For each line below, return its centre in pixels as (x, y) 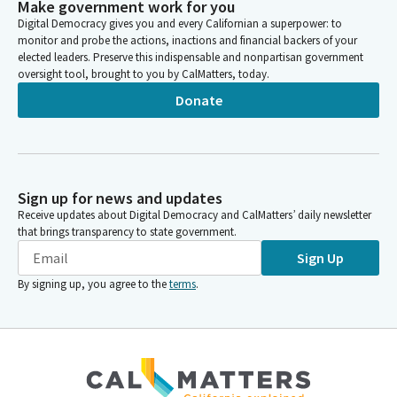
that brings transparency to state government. (127, 232)
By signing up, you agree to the (92, 284)
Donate (198, 100)
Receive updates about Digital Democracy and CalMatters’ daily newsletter (195, 215)
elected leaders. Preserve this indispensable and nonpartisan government (191, 57)
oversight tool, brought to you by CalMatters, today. (144, 74)
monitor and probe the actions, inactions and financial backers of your (187, 40)
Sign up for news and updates (120, 198)
